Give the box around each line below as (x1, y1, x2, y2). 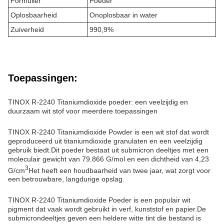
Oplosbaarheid (10, 10, 57, 19)
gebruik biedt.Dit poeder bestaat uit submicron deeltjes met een (8, 145, 208, 154)
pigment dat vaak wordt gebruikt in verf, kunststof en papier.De (8, 205, 206, 213)
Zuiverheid (10, 25, 44, 33)
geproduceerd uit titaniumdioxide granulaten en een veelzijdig (8, 136, 202, 145)
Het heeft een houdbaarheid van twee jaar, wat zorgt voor (28, 166, 210, 174)
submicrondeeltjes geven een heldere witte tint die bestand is (8, 214, 201, 222)
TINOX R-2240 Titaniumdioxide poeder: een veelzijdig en (8, 97, 188, 106)
